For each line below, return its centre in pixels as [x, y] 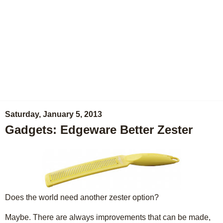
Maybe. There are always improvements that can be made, [108, 217]
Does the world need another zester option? [82, 197]
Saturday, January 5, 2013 [54, 114]
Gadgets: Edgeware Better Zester [99, 130]
